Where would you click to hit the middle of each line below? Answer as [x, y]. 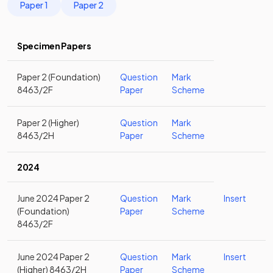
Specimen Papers [54, 46]
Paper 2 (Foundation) [59, 77]
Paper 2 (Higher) [48, 122]
